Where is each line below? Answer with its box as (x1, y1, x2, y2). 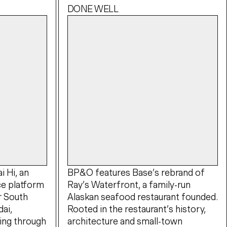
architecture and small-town (67, 218, 182, 225)
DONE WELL (67, 5, 119, 12)
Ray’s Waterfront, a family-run (67, 181, 191, 188)
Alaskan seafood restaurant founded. (67, 194, 218, 201)
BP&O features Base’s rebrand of (67, 169, 205, 176)
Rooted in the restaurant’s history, (67, 206, 206, 213)
